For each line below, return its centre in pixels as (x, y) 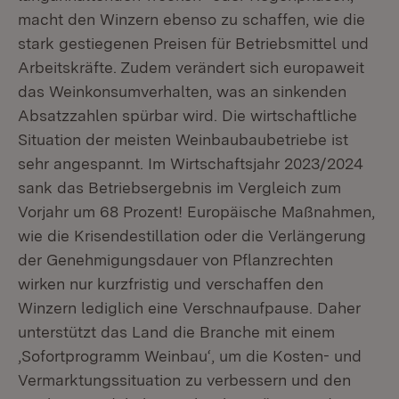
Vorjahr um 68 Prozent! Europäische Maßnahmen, (196, 212)
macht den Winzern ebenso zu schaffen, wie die (191, 19)
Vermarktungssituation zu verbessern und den (184, 380)
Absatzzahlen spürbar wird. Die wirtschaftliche (187, 115)
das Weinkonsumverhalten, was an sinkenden (182, 91)
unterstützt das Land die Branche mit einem (176, 332)
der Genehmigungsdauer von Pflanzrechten (175, 260)
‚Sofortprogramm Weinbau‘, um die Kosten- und (190, 356)
